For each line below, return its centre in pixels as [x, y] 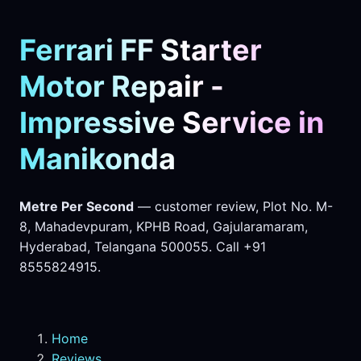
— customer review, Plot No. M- [233, 207]
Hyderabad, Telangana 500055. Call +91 [143, 247]
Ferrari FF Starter [141, 50]
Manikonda [98, 159]
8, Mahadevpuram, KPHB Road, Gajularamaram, [164, 227]
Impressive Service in [172, 123]
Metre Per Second [77, 207]
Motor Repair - [122, 87]
